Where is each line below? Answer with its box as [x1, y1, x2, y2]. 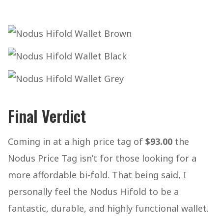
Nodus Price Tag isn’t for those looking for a [8, 152, 196, 164]
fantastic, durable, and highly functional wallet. [8, 202, 209, 214]
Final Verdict [8, 104, 86, 127]
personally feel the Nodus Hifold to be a [8, 186, 179, 197]
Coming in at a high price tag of [8, 136, 145, 147]
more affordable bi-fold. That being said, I [8, 169, 187, 181]
